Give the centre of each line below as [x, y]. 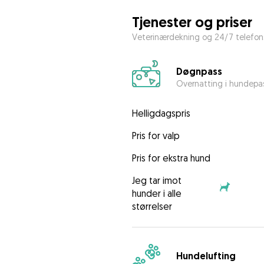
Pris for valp [156, 136]
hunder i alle [156, 194]
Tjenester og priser [192, 22]
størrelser [152, 207]
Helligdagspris [161, 113]
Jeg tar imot [156, 181]
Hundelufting [206, 256]
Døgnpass [199, 71]
